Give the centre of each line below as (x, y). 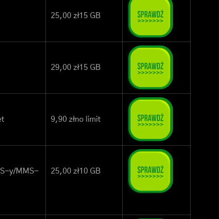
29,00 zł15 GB (76, 68)
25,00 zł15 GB (76, 16)
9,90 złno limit (76, 120)
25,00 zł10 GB (76, 171)
